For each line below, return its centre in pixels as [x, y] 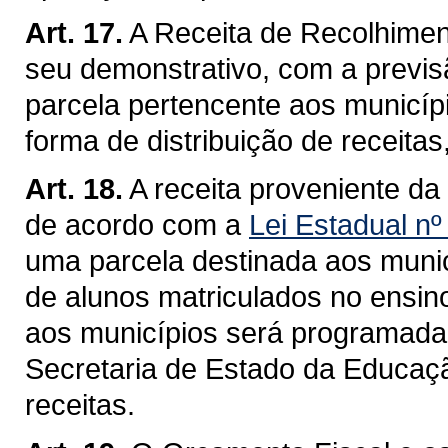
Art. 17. [74, 32]
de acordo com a [137, 224]
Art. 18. [74, 188]
